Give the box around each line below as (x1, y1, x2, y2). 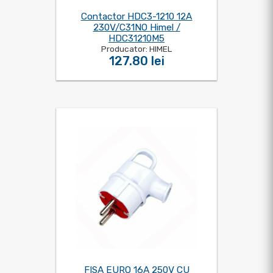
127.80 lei (108, 54, 165, 68)
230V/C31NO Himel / (93, 22, 180, 33)
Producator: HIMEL (101, 44, 172, 54)
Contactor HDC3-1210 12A (80, 11, 193, 22)
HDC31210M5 (108, 33, 165, 44)
